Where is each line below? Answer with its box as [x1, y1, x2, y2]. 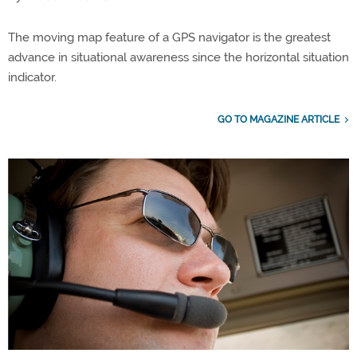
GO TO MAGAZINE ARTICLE [218, 113, 339, 125]
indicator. [8, 69, 57, 84]
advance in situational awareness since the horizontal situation [8, 49, 349, 65]
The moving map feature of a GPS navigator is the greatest [8, 29, 331, 45]
